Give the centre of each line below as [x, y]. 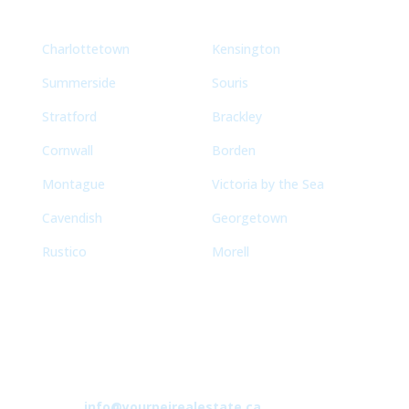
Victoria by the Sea [267, 184]
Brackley [236, 116]
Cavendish [72, 217]
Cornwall [67, 150]
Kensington [246, 48]
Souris [230, 82]
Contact [76, 350]
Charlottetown [85, 48]
